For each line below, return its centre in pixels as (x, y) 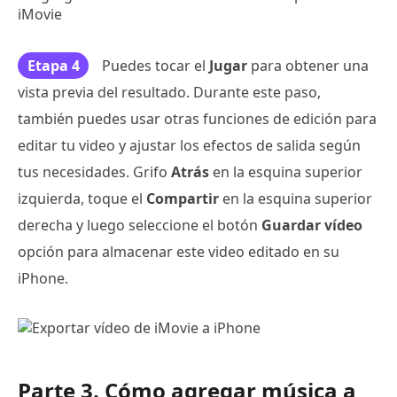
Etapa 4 (53, 65)
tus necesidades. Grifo (94, 171)
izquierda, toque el (82, 198)
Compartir (183, 198)
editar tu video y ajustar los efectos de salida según (189, 145)
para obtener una (308, 65)
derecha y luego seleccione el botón (140, 225)
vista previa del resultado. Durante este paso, (169, 92)
